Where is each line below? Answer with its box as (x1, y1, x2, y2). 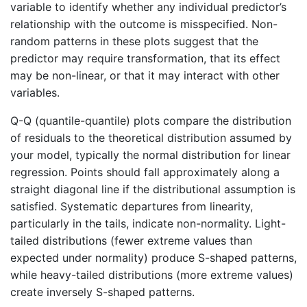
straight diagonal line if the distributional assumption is (10, 182, 295, 197)
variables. (10, 86, 60, 100)
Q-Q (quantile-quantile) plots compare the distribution (10, 114, 291, 128)
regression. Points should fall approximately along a (10, 165, 280, 180)
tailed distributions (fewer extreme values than (10, 234, 252, 248)
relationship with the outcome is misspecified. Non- (10, 17, 278, 32)
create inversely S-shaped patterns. (10, 285, 195, 299)
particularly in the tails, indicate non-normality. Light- (10, 217, 286, 231)
